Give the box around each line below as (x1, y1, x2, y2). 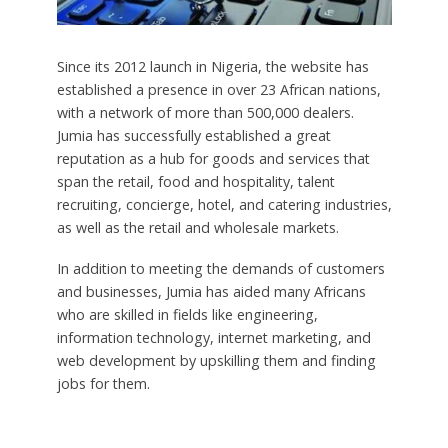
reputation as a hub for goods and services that (56, 148, 370, 168)
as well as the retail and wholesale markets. (56, 217, 339, 237)
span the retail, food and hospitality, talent (56, 171, 335, 191)
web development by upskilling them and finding (56, 350, 376, 370)
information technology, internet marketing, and (56, 327, 371, 347)
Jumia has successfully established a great (56, 125, 331, 145)
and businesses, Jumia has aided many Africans (56, 281, 366, 301)
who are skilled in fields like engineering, (56, 304, 318, 324)
